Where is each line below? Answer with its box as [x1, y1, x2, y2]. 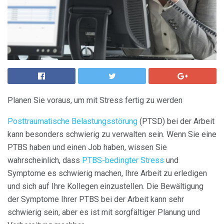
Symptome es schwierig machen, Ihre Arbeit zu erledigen [7, 168, 207, 178]
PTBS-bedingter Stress [82, 155, 164, 165]
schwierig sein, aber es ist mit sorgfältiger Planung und [7, 207, 200, 217]
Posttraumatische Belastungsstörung [7, 116, 137, 126]
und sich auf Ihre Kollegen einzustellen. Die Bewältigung [7, 181, 203, 191]
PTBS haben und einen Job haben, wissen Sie [7, 142, 167, 152]
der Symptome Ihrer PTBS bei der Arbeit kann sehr [7, 194, 184, 204]
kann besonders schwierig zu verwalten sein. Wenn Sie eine [7, 129, 216, 139]
